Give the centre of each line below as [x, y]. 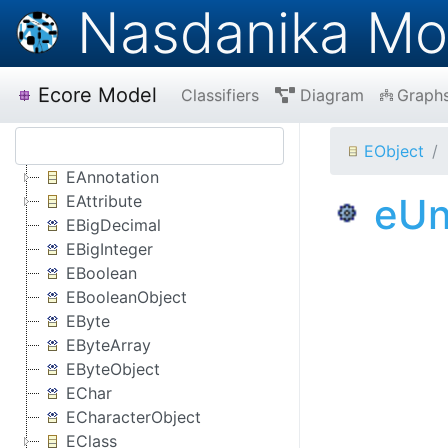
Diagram [331, 95]
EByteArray [108, 345]
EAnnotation [112, 177]
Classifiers [220, 95]
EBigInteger [109, 249]
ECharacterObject [133, 417]
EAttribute [104, 201]
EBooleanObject [126, 297]
